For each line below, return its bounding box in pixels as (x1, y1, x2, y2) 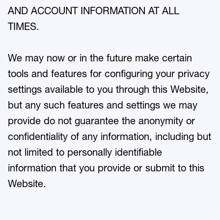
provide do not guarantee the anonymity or (8, 115, 195, 127)
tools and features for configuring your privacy (8, 68, 210, 80)
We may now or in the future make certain (8, 52, 192, 64)
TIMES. (8, 21, 41, 32)
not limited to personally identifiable (8, 146, 162, 158)
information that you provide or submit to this (8, 162, 204, 174)
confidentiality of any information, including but (8, 131, 211, 142)
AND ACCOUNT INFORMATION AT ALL (8, 5, 179, 17)
